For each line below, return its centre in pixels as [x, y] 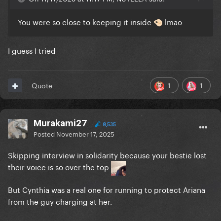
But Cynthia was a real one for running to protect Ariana [107, 189]
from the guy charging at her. [61, 201]
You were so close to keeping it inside [86, 21]
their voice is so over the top [59, 166]
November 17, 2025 [85, 133]
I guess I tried [32, 50]
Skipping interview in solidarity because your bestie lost [107, 155]
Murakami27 [60, 123]
